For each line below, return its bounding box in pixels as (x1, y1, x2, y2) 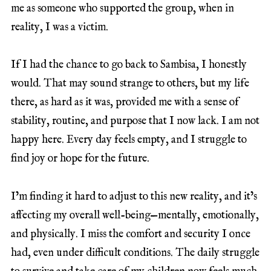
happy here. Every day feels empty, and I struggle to (11, 133, 247, 148)
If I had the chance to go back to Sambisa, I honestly (11, 58, 247, 73)
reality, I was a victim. (11, 20, 108, 34)
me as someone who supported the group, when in (11, 1, 234, 16)
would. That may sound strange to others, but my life (11, 77, 249, 91)
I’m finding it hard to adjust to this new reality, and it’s (11, 189, 257, 204)
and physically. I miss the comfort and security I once (11, 227, 250, 241)
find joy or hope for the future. (11, 152, 149, 166)
